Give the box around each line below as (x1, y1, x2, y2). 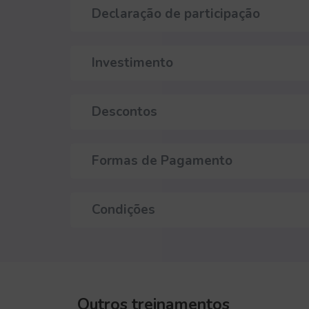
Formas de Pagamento (92, 151, 232, 170)
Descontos (92, 102, 157, 121)
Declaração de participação (92, 4, 260, 23)
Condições (92, 200, 155, 219)
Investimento (92, 53, 173, 72)
